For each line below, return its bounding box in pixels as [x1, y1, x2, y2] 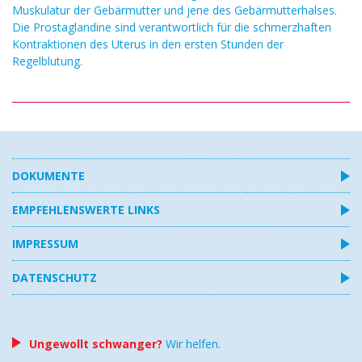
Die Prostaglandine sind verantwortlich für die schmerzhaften [12, 19, 331, 35]
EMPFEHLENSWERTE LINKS [12, 202, 160, 217]
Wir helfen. [162, 336, 221, 351]
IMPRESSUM [12, 236, 78, 251]
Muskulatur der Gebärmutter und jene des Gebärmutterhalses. [12, 2, 337, 18]
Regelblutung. [12, 53, 82, 69]
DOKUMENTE [12, 168, 85, 183]
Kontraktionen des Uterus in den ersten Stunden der [12, 36, 284, 52]
